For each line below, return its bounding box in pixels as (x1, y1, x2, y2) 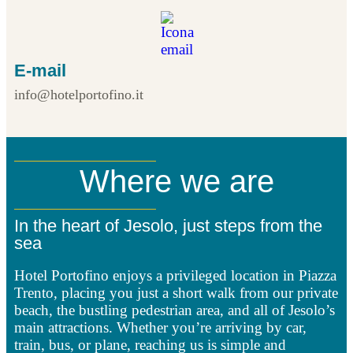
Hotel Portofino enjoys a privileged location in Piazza (14, 266, 336, 284)
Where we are (79, 163, 274, 199)
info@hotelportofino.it (14, 86, 143, 102)
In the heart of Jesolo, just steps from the (14, 215, 322, 236)
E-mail (14, 60, 66, 80)
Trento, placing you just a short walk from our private (14, 284, 338, 301)
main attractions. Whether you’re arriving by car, (14, 318, 307, 336)
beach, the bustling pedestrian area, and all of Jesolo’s (14, 301, 335, 318)
